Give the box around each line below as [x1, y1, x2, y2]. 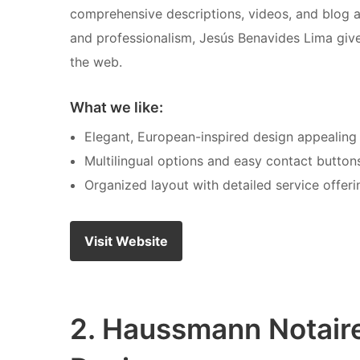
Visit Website [84, 233, 168, 250]
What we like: [70, 99, 163, 117]
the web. [70, 53, 122, 70]
